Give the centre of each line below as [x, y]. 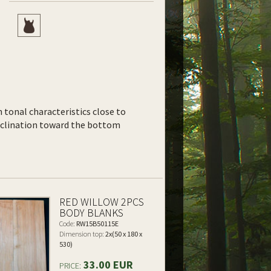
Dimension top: [82, 234]
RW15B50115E [97, 224]
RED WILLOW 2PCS [102, 202]
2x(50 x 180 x [123, 234]
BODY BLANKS [92, 213]
